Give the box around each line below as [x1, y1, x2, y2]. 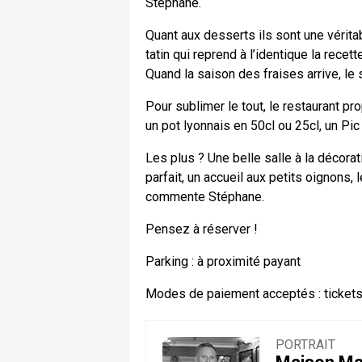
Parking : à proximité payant [145, 253, 301, 269]
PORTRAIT [276, 336, 335, 352]
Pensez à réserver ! [145, 221, 258, 237]
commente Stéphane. [145, 188, 264, 204]
